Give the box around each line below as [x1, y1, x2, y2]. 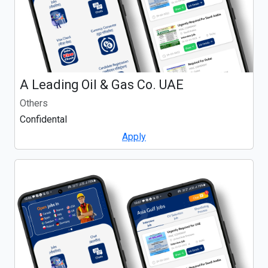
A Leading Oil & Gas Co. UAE [20, 77, 184, 92]
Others [20, 97, 48, 109]
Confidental [20, 113, 67, 125]
